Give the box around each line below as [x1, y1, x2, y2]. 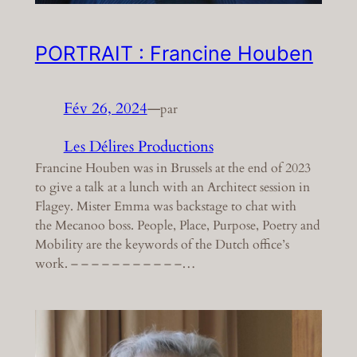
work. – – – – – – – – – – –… [34, 255, 196, 273]
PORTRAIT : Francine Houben [34, 41, 313, 66]
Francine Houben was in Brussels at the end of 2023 [34, 159, 311, 178]
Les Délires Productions [63, 136, 214, 158]
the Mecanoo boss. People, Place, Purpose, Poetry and [34, 217, 320, 235]
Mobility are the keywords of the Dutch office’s [34, 236, 289, 254]
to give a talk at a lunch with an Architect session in [34, 178, 310, 197]
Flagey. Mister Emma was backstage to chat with [34, 198, 296, 216]
